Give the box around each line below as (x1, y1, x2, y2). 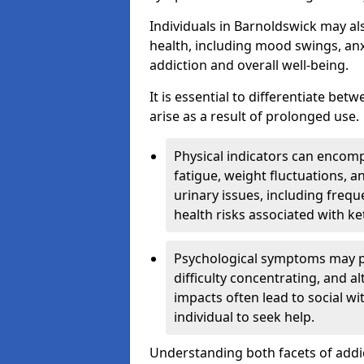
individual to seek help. (174, 308, 314, 326)
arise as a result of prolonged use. (149, 107, 359, 125)
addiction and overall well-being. (149, 56, 349, 74)
